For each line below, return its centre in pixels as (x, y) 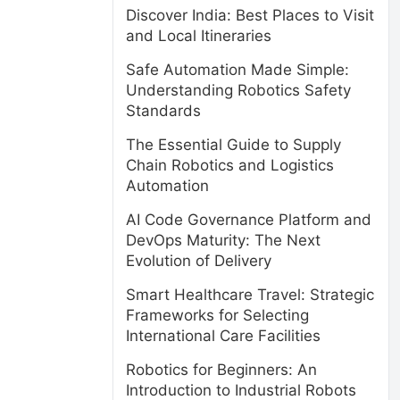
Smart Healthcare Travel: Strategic (250, 295)
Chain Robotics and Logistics (230, 165)
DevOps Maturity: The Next (223, 240)
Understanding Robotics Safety (238, 90)
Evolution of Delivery (199, 261)
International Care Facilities (223, 336)
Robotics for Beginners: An (221, 370)
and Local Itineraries (199, 36)
